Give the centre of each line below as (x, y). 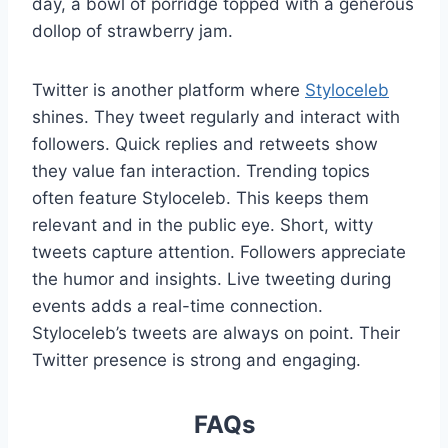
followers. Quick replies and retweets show (205, 144)
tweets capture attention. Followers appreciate (219, 252)
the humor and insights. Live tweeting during (211, 279)
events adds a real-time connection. (177, 306)
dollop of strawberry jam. (135, 31)
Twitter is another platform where (168, 90)
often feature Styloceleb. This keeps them (200, 198)
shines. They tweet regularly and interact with (216, 117)
